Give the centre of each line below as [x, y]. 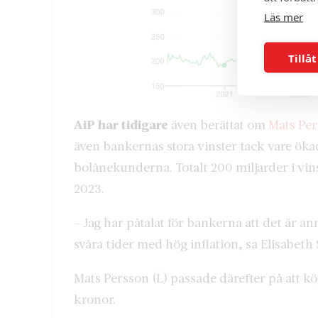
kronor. [95, 299]
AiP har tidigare [121, 125]
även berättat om [218, 125]
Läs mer [284, 17]
